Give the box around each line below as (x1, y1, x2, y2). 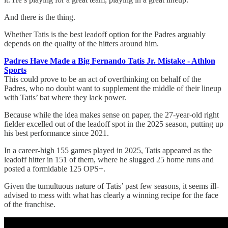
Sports (4, 65, 26, 74)
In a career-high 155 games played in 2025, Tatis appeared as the (4, 146, 212, 155)
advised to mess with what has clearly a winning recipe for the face (4, 190, 218, 199)
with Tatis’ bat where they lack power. (4, 93, 126, 102)
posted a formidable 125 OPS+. (4, 164, 105, 173)
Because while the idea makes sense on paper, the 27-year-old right (4, 110, 219, 119)
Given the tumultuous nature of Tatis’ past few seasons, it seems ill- (4, 181, 219, 190)
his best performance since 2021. (4, 128, 109, 137)
